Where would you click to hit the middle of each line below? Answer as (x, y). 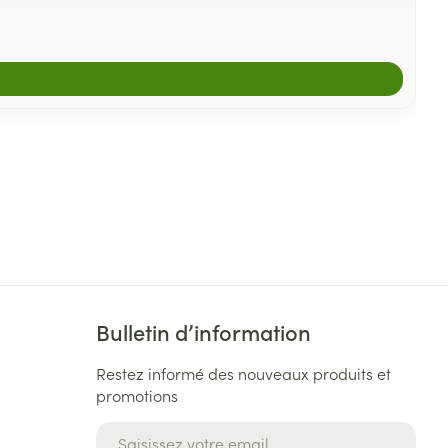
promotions (137, 395)
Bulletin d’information (204, 331)
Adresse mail (142, 431)
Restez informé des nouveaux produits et (244, 373)
